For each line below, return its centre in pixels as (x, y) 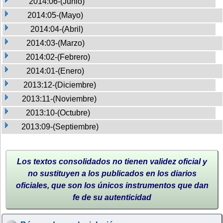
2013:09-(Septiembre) (60, 126)
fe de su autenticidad (112, 197)
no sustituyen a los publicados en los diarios (112, 173)
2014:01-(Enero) (55, 71)
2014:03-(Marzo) (56, 43)
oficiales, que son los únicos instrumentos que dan (112, 185)
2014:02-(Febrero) (58, 57)
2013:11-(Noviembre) (59, 99)
